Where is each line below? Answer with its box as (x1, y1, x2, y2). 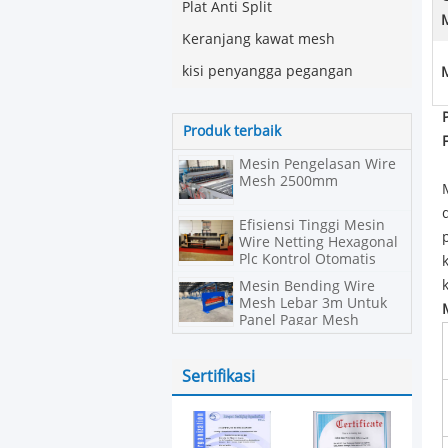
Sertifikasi (182, 367, 255, 386)
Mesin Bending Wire (239, 278, 375, 295)
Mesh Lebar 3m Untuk (239, 295, 387, 312)
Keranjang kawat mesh (182, 31, 335, 48)
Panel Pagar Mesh (239, 312, 359, 329)
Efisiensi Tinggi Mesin (239, 217, 385, 234)
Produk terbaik (183, 123, 281, 140)
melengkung (239, 329, 322, 346)
